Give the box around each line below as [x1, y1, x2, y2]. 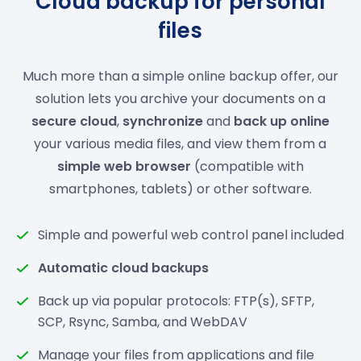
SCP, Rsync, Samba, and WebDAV [38, 313, 248, 331]
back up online [233, 112, 330, 131]
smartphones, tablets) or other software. [48, 180, 312, 198]
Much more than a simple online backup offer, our [22, 67, 338, 85]
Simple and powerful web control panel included [38, 226, 345, 244]
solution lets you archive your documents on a [35, 89, 326, 108]
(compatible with [190, 157, 304, 176]
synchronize [122, 112, 203, 131]
